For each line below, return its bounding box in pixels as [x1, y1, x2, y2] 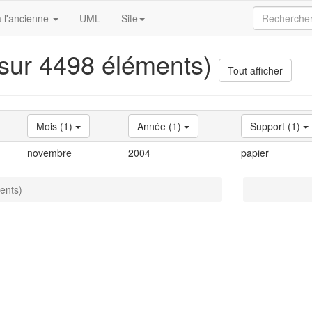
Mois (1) [36, 118, 75, 133]
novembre [27, 145, 72, 159]
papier [241, 145, 269, 159]
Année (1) [137, 118, 184, 133]
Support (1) [250, 118, 303, 133]
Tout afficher [228, 63, 283, 77]
